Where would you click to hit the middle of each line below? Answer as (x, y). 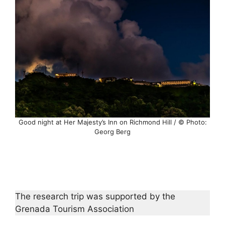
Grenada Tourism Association (75, 209)
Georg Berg (113, 132)
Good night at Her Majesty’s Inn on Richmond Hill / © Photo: (113, 122)
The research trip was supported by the (95, 197)
